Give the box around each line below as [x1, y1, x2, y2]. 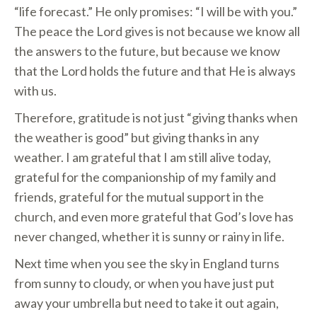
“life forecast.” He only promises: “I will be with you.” [14, 4, 297, 19]
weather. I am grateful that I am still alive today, [14, 149, 271, 165]
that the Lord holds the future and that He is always [14, 63, 296, 79]
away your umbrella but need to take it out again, [14, 295, 279, 311]
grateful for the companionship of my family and [14, 169, 276, 185]
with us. [14, 83, 57, 98]
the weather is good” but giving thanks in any [14, 129, 259, 145]
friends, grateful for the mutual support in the [14, 189, 264, 204]
